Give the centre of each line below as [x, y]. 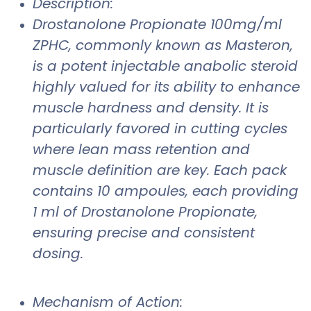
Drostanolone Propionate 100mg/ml [157, 24]
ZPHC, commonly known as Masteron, [163, 45]
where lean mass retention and [141, 149]
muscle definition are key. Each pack [160, 170]
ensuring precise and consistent [144, 232]
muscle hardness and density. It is [151, 107]
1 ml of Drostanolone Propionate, [145, 211]
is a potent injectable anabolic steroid [165, 66]
